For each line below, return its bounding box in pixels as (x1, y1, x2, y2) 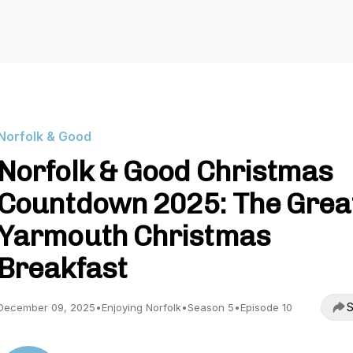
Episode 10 (240, 301, 292, 314)
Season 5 (188, 301, 234, 314)
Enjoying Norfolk (102, 301, 181, 314)
